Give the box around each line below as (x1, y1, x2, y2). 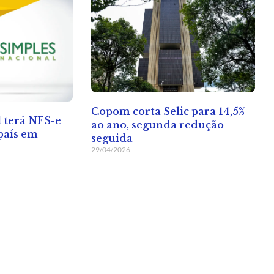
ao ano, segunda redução (91, 119, 224, 131)
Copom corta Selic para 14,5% (91, 105, 245, 118)
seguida (91, 132, 133, 145)
